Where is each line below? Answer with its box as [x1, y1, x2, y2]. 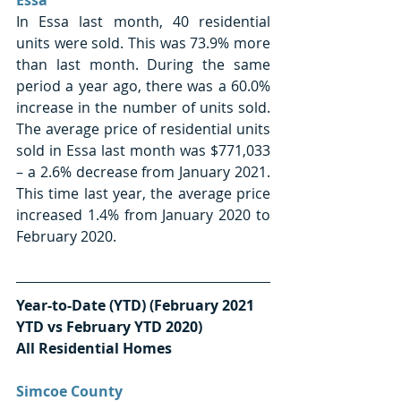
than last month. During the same [16, 54, 270, 74]
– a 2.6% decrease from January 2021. [16, 161, 270, 182]
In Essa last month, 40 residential [16, 11, 270, 31]
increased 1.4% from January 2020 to [16, 204, 270, 225]
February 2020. [16, 226, 120, 246]
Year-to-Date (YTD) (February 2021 [16, 294, 258, 315]
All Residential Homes [16, 337, 172, 358]
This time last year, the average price [16, 183, 270, 203]
